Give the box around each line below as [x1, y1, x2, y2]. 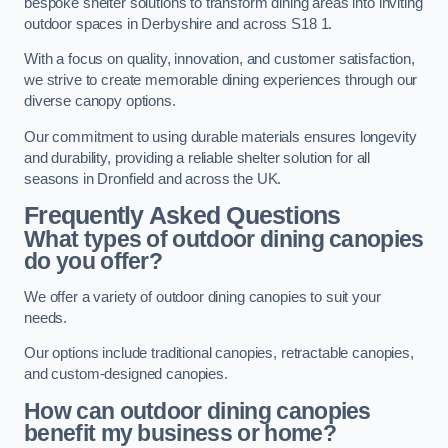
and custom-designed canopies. [24, 366, 228, 383]
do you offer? [24, 248, 163, 275]
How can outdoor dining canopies [24, 397, 371, 424]
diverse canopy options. [24, 93, 176, 110]
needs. [24, 309, 68, 326]
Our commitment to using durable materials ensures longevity [24, 128, 417, 145]
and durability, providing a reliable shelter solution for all [24, 149, 371, 166]
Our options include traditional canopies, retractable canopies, [24, 345, 414, 362]
